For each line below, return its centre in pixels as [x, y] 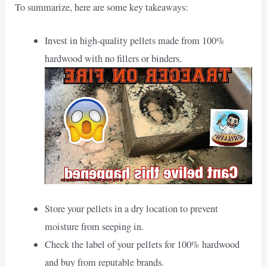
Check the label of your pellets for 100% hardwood [142, 245]
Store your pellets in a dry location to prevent [131, 209]
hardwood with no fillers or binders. [113, 59]
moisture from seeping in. [94, 227]
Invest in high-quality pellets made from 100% [134, 41]
